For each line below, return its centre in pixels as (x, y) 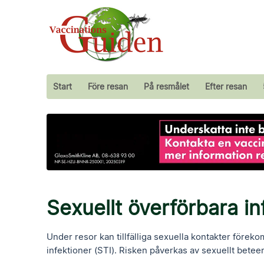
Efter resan (226, 86)
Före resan (108, 86)
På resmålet (167, 86)
